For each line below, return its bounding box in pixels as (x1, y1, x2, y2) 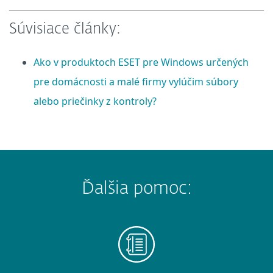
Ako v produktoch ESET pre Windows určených (34, 55, 249, 69)
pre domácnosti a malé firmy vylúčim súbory (34, 74, 238, 88)
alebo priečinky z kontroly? (34, 94, 157, 108)
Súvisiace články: (9, 21, 121, 37)
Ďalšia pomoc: (81, 180, 192, 197)
